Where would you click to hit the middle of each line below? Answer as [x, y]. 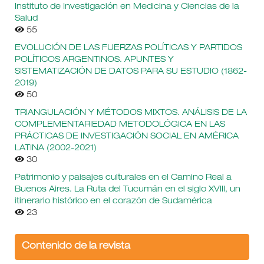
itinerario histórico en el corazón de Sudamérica [113, 202]
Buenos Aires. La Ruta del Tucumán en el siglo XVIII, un [127, 190]
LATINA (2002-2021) [55, 149]
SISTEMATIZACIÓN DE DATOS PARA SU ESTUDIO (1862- [131, 72]
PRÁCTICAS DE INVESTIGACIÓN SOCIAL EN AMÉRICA [126, 137]
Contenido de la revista [76, 247]
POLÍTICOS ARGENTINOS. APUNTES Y [94, 60]
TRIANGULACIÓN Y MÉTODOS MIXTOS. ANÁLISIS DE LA [131, 113]
